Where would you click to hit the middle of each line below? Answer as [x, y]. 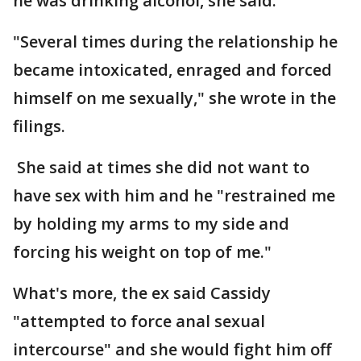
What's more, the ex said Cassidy [142, 293]
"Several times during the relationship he [175, 41]
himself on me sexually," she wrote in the [174, 98]
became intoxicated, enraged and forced [172, 70]
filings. [39, 126]
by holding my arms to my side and [151, 224]
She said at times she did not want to [161, 167]
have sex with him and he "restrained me [174, 195]
